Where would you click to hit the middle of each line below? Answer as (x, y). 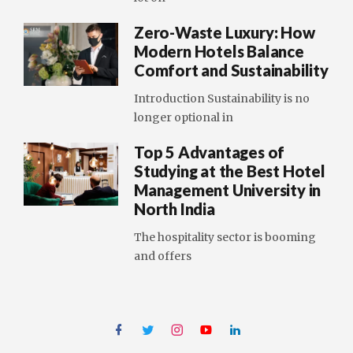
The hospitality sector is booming (225, 237)
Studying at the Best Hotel (230, 171)
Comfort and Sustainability (231, 70)
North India (175, 209)
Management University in (228, 190)
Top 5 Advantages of (210, 152)
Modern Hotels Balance (219, 51)
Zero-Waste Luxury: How (225, 32)
